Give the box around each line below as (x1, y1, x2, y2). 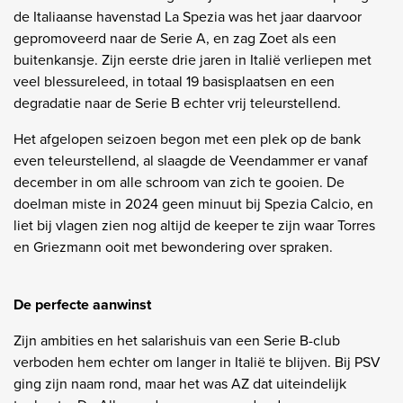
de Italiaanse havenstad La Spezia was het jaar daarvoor (13, 5, 362, 27)
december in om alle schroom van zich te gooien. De (13, 171, 345, 193)
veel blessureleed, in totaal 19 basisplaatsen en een (13, 70, 335, 92)
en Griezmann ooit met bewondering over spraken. (13, 236, 336, 257)
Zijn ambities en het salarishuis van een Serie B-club (13, 329, 340, 351)
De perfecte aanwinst (13, 293, 151, 315)
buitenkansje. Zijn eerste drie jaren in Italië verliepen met (13, 49, 372, 70)
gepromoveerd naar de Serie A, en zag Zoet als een (13, 27, 336, 49)
